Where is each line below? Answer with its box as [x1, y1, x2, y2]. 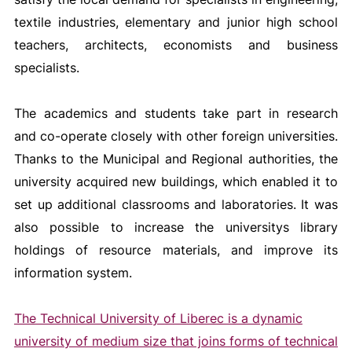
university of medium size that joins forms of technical [13, 333, 338, 349]
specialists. [13, 60, 79, 75]
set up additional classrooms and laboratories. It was [13, 196, 339, 212]
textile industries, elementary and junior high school [13, 14, 339, 30]
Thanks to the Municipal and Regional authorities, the [13, 151, 339, 167]
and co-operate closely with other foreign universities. [13, 128, 339, 144]
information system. [13, 265, 132, 280]
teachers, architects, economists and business [13, 37, 339, 53]
